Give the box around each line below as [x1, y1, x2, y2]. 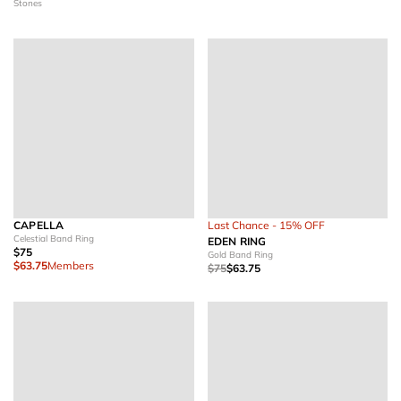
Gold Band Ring [207, 249, 273, 260]
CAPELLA [13, 218, 64, 232]
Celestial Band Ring [13, 233, 94, 244]
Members [47, 259, 94, 272]
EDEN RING [207, 235, 267, 248]
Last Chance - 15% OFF [207, 218, 325, 232]
